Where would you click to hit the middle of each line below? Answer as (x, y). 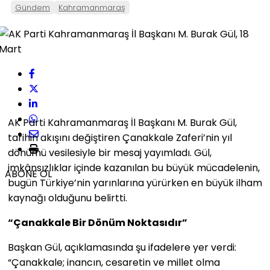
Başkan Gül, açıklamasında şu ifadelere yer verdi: (122, 247)
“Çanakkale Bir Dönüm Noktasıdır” (98, 223)
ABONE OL (28, 174)
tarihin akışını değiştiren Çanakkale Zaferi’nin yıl (120, 138)
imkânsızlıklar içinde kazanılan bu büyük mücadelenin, (134, 168)
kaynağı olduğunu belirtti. (67, 198)
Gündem (33, 8)
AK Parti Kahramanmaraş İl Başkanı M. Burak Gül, (122, 123)
